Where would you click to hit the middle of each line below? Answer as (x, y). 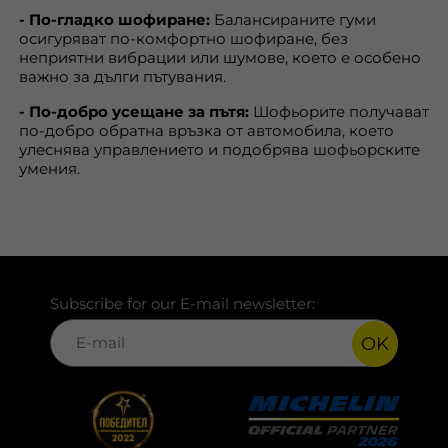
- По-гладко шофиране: (114, 19)
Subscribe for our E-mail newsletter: (182, 303)
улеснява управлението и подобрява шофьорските (219, 149)
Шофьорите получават (339, 111)
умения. (49, 168)
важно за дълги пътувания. (122, 76)
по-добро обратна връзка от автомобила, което (206, 130)
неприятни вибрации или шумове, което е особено (220, 57)
